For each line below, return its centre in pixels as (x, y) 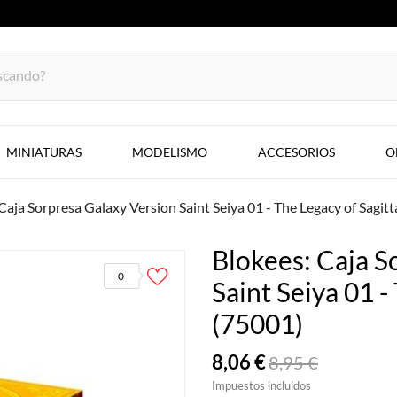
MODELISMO (170, 152)
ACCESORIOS (296, 152)
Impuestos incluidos (261, 385)
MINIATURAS (44, 152)
